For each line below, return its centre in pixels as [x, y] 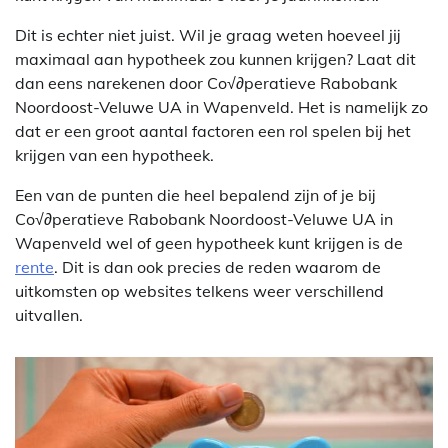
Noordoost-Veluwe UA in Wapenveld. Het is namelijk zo [221, 106]
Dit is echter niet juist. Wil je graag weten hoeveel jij [208, 34]
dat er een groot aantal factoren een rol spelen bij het [213, 130]
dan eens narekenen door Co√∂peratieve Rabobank [206, 82]
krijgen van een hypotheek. [114, 154]
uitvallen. [49, 314]
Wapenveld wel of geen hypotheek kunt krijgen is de [209, 242]
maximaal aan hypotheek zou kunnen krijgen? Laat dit [215, 58]
